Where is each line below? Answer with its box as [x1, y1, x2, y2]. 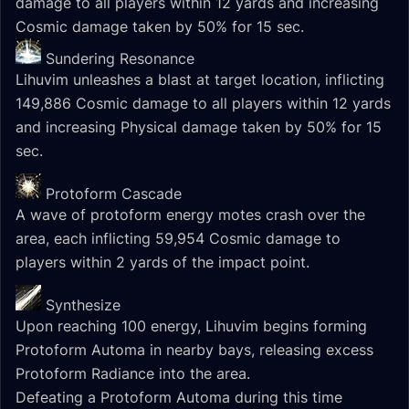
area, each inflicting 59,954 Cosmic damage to [16, 229, 341, 247]
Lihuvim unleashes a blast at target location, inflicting [16, 70, 384, 89]
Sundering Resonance [46, 49, 194, 68]
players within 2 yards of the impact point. [16, 253, 309, 271]
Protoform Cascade [46, 184, 182, 203]
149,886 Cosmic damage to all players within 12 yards [16, 94, 391, 112]
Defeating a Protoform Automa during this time [16, 388, 342, 406]
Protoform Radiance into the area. [16, 364, 250, 383]
